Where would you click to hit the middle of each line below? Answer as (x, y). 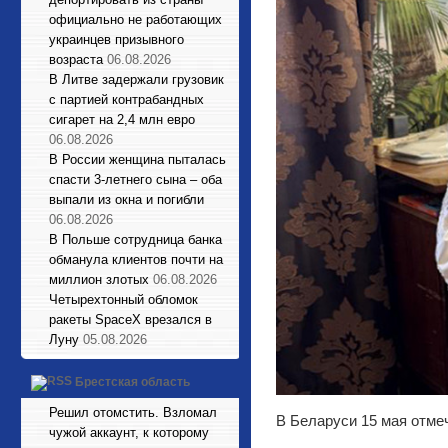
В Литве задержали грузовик (136, 79)
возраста (76, 59)
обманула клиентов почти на (136, 259)
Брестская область (132, 382)
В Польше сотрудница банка (135, 239)
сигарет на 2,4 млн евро (122, 119)
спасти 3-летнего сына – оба (135, 179)
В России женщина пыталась (137, 159)
